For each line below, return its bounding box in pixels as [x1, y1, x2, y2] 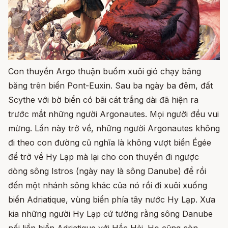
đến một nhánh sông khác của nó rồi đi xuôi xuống [8, 180, 207, 191]
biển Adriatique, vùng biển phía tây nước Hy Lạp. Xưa [8, 194, 215, 205]
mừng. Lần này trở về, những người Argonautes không [8, 123, 220, 134]
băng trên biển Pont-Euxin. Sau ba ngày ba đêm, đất [8, 80, 213, 91]
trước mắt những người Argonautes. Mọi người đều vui [8, 109, 219, 120]
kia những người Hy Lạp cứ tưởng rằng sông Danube [8, 209, 213, 219]
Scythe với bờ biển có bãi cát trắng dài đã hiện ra [8, 95, 198, 105]
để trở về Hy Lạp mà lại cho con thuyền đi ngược [8, 152, 199, 162]
